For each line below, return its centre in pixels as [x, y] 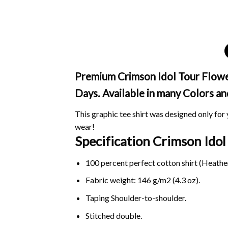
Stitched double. [113, 215]
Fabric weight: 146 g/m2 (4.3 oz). [142, 180]
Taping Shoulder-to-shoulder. [136, 198]
